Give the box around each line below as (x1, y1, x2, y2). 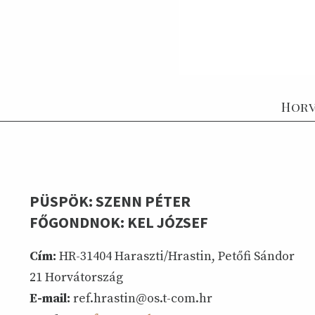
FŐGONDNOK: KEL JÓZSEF (30, 212, 208, 233)
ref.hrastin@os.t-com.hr (70, 290, 212, 307)
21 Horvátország (30, 269, 123, 285)
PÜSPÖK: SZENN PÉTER (30, 191, 191, 212)
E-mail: (30, 290, 70, 307)
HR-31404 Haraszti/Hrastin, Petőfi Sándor (56, 247, 295, 264)
